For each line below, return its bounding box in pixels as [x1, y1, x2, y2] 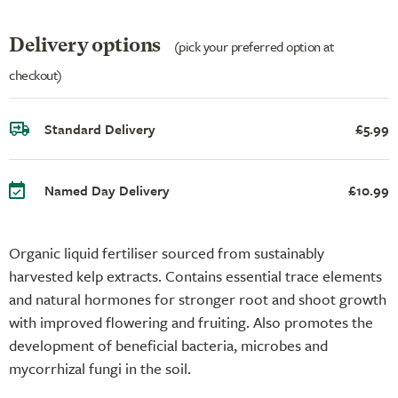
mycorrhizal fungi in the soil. [9, 356, 191, 379]
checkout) [9, 64, 63, 84]
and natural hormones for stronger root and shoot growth [9, 287, 386, 310]
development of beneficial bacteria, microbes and [9, 333, 328, 356]
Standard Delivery [44, 118, 155, 139]
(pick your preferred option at [173, 36, 334, 56]
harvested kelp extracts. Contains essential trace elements [9, 264, 382, 287]
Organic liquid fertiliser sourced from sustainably [9, 241, 324, 264]
